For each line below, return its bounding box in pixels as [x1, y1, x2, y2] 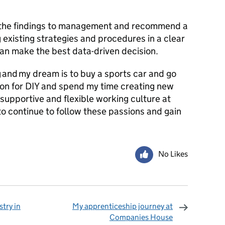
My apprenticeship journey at [72, 201, 173, 211]
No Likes [158, 149, 188, 159]
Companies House [109, 212, 173, 222]
